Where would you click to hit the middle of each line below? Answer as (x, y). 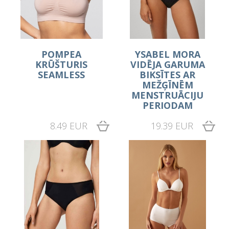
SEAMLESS (62, 75)
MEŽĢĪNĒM (167, 85)
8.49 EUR (68, 126)
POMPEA (62, 54)
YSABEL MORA (167, 54)
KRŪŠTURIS (62, 65)
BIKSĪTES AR (168, 75)
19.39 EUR (172, 126)
